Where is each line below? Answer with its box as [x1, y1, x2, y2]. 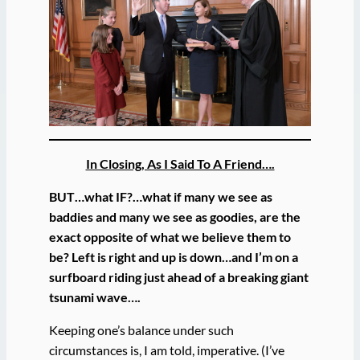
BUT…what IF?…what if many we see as [48, 189, 272, 205]
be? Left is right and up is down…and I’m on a [48, 249, 298, 265]
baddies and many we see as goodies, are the [48, 209, 301, 225]
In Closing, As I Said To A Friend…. [85, 155, 275, 171]
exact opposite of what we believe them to [48, 229, 291, 245]
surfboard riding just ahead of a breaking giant [48, 269, 309, 285]
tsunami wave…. [48, 289, 141, 305]
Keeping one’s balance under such [48, 322, 234, 338]
